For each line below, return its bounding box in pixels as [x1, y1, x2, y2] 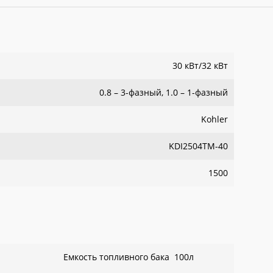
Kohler [201, 113, 228, 125]
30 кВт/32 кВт [172, 60, 228, 71]
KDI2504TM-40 [169, 140, 228, 152]
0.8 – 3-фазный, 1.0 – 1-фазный [99, 87, 228, 98]
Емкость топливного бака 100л [63, 251, 194, 263]
